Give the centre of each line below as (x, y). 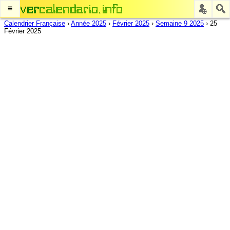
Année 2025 (89, 23)
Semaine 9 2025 (180, 23)
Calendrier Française (35, 23)
